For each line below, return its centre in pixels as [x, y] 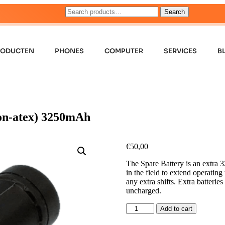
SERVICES [181, 51]
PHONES [70, 51]
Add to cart [176, 208]
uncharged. [143, 190]
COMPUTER [124, 51]
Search [175, 12]
